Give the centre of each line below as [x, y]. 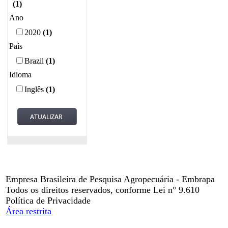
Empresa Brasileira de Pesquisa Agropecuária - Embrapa [110, 179]
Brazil [34, 61]
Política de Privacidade [48, 201]
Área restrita [28, 211]
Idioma [20, 75]
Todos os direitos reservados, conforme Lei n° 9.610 [103, 190]
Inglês [34, 89]
